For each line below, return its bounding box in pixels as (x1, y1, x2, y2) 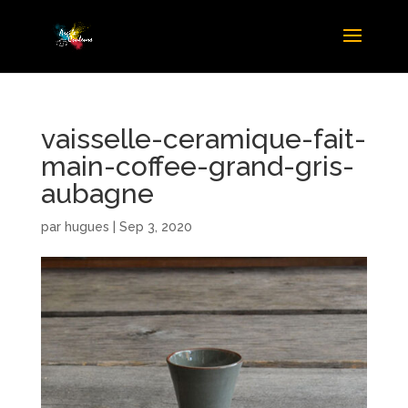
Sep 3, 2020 (118, 219, 192, 234)
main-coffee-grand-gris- (40, 150, 354, 182)
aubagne (40, 178, 154, 209)
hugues (64, 219, 109, 234)
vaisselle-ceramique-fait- (40, 123, 366, 155)
